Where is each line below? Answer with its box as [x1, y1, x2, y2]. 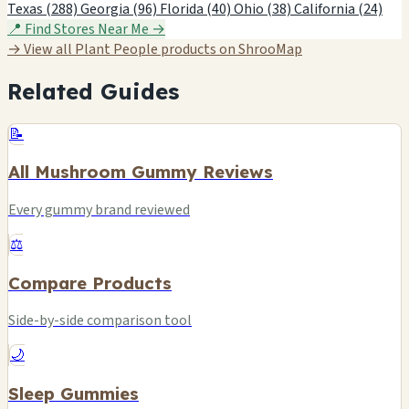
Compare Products [8, 271, 172, 294]
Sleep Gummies [8, 383, 139, 405]
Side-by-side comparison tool [8, 310, 192, 331]
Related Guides [7, 77, 179, 105]
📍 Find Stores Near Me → [7, 18, 165, 39]
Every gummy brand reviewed [8, 200, 190, 221]
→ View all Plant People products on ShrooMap [7, 38, 302, 59]
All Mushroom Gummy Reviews [8, 161, 273, 184]
